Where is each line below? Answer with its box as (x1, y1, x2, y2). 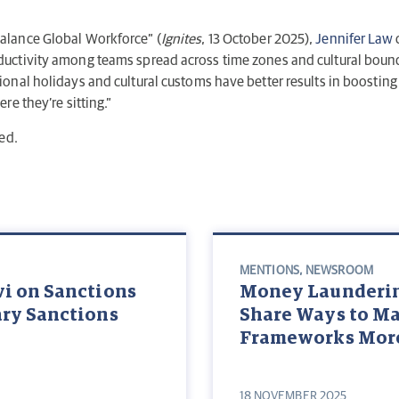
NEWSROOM (305, 265, 373, 278)
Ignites (160, 32, 202, 47)
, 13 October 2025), (201, 32, 316, 47)
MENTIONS (240, 265, 299, 278)
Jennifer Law (315, 32, 394, 47)
